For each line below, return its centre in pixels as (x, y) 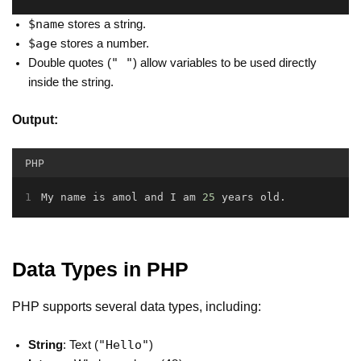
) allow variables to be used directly (225, 62)
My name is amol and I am (121, 197)
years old (247, 197)
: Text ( (81, 344)
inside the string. (71, 82)
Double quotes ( (70, 62)
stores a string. (105, 24)
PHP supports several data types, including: (137, 306)
